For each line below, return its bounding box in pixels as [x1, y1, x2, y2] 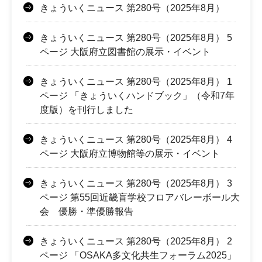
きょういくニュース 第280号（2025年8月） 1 [40, 76, 232, 87]
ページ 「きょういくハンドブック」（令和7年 [40, 90, 235, 101]
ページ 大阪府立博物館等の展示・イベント [40, 148, 220, 158]
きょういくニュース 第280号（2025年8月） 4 [40, 134, 232, 144]
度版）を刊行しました [40, 104, 133, 115]
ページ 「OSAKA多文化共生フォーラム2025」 [40, 250, 236, 260]
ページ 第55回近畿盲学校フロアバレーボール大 [40, 192, 240, 202]
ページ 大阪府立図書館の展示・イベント [40, 46, 211, 57]
